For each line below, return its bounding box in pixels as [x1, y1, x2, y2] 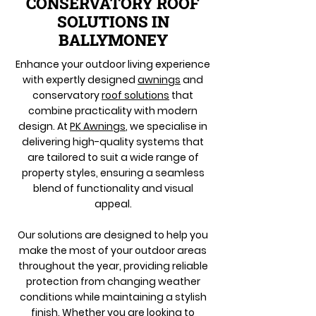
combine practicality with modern [28, 104, 197, 118]
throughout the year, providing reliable [18, 259, 208, 273]
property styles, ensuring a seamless [21, 166, 205, 180]
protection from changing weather [25, 274, 200, 288]
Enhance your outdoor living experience [16, 57, 210, 71]
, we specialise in [126, 119, 207, 133]
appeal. [94, 197, 132, 211]
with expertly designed [23, 73, 138, 87]
